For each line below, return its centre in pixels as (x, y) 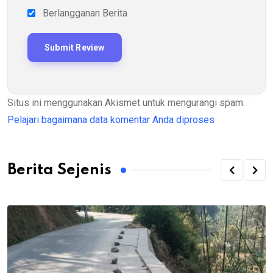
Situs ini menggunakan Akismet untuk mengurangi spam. (126, 103)
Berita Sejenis (59, 170)
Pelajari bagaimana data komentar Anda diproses (111, 120)
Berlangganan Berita (85, 13)
